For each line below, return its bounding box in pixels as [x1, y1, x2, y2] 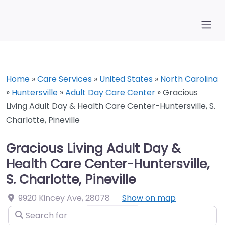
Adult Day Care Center [65, 87, 155, 98]
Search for [8, 206, 49, 218]
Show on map [122, 192, 176, 204]
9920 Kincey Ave [18, 192, 82, 204]
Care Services [37, 73, 92, 85]
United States [99, 73, 153, 85]
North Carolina [160, 73, 218, 85]
